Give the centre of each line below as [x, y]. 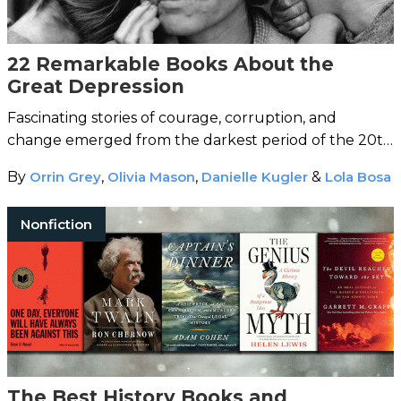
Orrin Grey [65, 177]
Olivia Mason [151, 177]
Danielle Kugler [255, 177]
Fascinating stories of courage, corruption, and [172, 118]
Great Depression [96, 87]
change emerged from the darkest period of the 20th [200, 141]
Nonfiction [56, 225]
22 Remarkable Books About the [171, 64]
